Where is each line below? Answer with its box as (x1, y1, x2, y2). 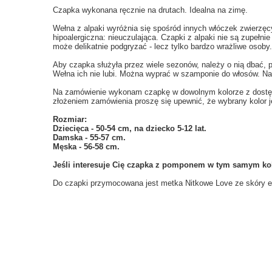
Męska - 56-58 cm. (53, 142, 120, 151)
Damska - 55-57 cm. (53, 133, 126, 142)
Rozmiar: (53, 115, 87, 124)
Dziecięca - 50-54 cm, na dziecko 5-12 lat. (53, 124, 206, 133)
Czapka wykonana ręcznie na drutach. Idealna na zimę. (53, 5, 248, 15)
